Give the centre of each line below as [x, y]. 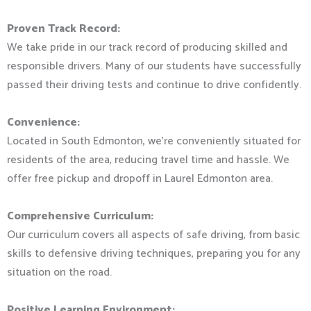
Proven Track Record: [64, 29]
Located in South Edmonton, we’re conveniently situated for [154, 142]
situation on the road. [59, 273]
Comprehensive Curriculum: [80, 217]
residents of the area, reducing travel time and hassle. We [148, 160]
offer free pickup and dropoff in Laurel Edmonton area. [140, 179]
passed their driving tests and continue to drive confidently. [154, 85]
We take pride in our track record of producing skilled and [147, 48]
